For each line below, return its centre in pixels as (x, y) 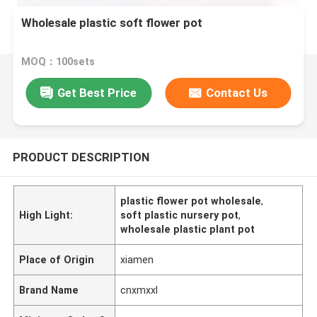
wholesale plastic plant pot (188, 229)
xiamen (137, 259)
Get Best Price (97, 92)
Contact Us (237, 92)
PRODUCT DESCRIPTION (81, 157)
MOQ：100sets (58, 62)
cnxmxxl (139, 290)
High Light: (46, 215)
